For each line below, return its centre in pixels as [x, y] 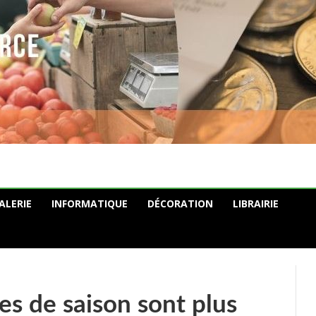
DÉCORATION [180, 203]
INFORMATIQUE [90, 203]
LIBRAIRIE [256, 203]
